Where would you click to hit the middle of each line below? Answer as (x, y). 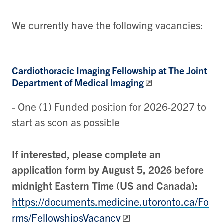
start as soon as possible (66, 122)
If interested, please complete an (86, 153)
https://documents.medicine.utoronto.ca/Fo (110, 201)
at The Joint (183, 70)
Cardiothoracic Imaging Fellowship (85, 70)
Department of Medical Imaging (78, 82)
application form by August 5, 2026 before (108, 169)
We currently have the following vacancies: (108, 25)
